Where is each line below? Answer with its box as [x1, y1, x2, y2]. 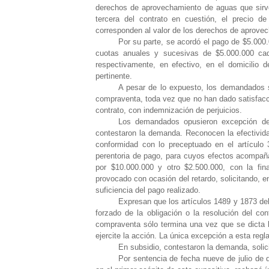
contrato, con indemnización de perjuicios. [95, 105, 242, 115]
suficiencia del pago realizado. [95, 185, 201, 195]
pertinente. [95, 71, 132, 80]
